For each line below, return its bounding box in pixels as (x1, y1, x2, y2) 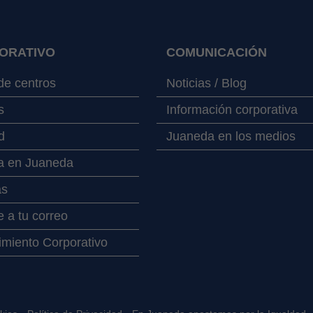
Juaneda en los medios (166, 129, 296, 144)
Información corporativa (166, 103, 298, 117)
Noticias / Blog (166, 76, 247, 91)
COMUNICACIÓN (166, 45, 267, 60)
